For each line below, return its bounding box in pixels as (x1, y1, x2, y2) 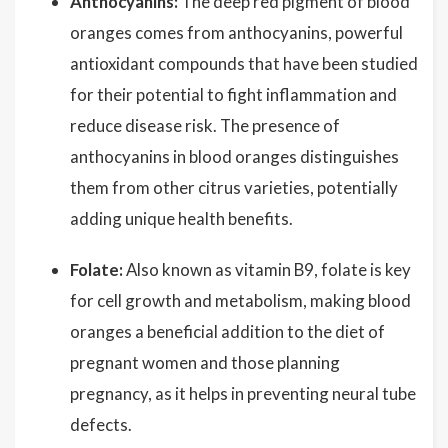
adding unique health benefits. (70, 208, 293, 229)
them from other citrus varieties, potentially (70, 177, 398, 198)
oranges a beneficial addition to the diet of (70, 321, 385, 342)
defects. (70, 414, 132, 435)
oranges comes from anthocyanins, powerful (70, 22, 403, 43)
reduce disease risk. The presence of (70, 115, 340, 136)
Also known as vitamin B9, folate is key (123, 259, 411, 280)
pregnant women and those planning (70, 352, 340, 373)
